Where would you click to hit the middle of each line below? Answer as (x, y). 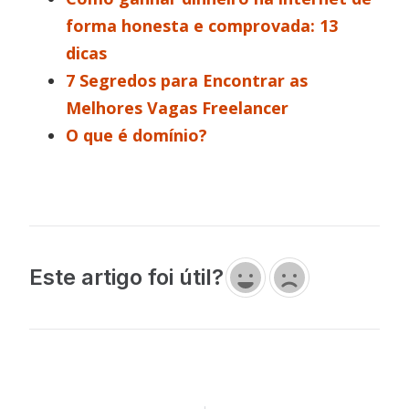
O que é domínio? (137, 135)
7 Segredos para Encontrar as (187, 80)
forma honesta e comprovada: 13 (202, 25)
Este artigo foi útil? (127, 277)
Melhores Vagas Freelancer (178, 107)
